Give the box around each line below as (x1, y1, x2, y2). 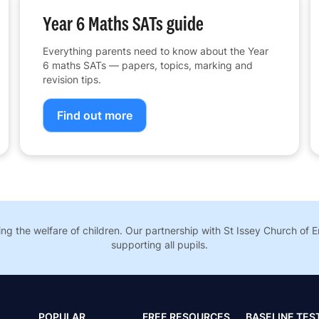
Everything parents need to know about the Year (42, 45, 268, 58)
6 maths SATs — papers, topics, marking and (42, 59, 253, 72)
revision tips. (42, 73, 101, 86)
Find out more (56, 108, 132, 123)
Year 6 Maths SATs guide (42, 11, 204, 37)
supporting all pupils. (111, 239, 208, 251)
